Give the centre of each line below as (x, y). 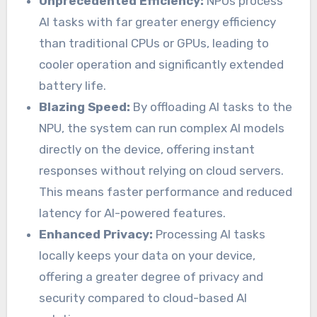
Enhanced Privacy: (96, 234)
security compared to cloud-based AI (143, 298)
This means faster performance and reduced (166, 191)
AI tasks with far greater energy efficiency (158, 22)
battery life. (73, 85)
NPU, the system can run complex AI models (162, 128)
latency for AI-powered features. (133, 213)
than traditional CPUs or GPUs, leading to (154, 43)
